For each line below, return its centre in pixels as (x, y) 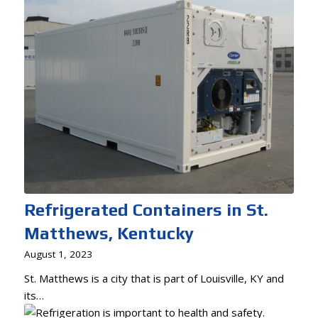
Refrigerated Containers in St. (146, 210)
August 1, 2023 (58, 254)
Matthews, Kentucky (109, 234)
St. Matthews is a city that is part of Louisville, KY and (154, 279)
